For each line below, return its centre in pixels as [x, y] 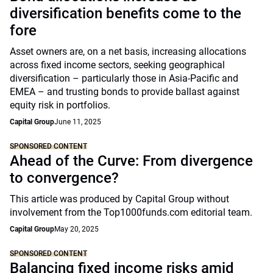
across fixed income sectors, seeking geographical [117, 65]
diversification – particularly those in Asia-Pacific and [124, 78]
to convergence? [64, 178]
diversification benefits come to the [126, 13]
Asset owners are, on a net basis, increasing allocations [128, 51]
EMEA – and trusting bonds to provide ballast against [125, 92]
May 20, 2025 [76, 229]
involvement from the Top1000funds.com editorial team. [131, 212]
